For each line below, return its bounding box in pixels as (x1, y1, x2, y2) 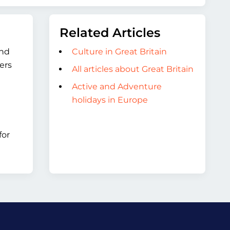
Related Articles (60, 25, 160, 40)
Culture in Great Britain (72, 47, 167, 56)
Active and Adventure (72, 82, 162, 91)
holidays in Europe (72, 95, 148, 105)
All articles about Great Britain (72, 64, 194, 74)
